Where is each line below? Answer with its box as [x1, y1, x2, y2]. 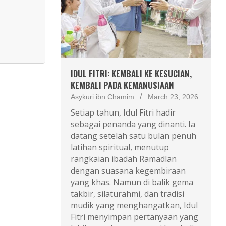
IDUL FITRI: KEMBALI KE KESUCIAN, [70, 67, 192, 80]
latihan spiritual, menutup [70, 141, 169, 153]
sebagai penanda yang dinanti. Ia [70, 118, 195, 130]
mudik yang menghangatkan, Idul [70, 199, 198, 211]
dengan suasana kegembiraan [70, 164, 186, 176]
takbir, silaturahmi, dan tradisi [70, 188, 184, 199]
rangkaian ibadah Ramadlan [70, 153, 177, 164]
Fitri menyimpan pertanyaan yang [70, 211, 198, 222]
